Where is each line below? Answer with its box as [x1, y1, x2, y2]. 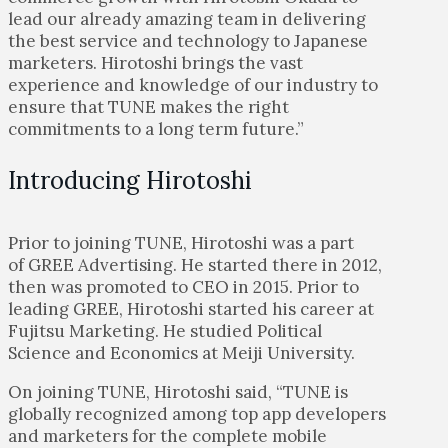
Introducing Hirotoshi [8, 164, 252, 196]
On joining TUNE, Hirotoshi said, [8, 380, 276, 403]
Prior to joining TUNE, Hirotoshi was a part [8, 231, 354, 254]
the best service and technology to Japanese [8, 29, 368, 52]
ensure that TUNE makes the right [8, 95, 289, 118]
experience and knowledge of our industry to [8, 73, 378, 96]
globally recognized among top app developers [8, 402, 386, 425]
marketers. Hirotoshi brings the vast [8, 51, 303, 74]
